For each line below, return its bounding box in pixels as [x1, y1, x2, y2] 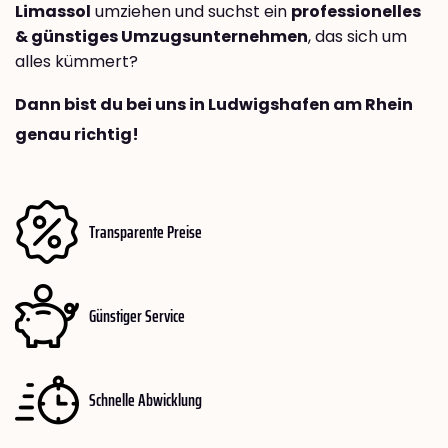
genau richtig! [15, 123, 139, 147]
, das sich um [308, 25, 407, 49]
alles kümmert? [15, 50, 138, 74]
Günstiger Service [89, 301, 185, 330]
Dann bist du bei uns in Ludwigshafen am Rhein [15, 93, 413, 117]
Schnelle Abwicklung [89, 385, 202, 414]
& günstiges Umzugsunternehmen [15, 25, 308, 49]
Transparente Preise [89, 217, 202, 246]
